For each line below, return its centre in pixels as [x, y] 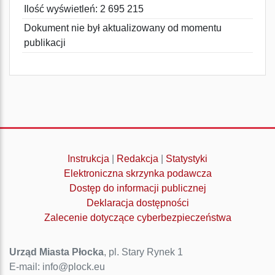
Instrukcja [88, 159]
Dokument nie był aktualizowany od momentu [123, 28]
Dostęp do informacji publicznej [137, 188]
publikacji [45, 43]
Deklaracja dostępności [137, 203]
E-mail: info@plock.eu [57, 267]
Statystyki [187, 159]
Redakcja [137, 159]
